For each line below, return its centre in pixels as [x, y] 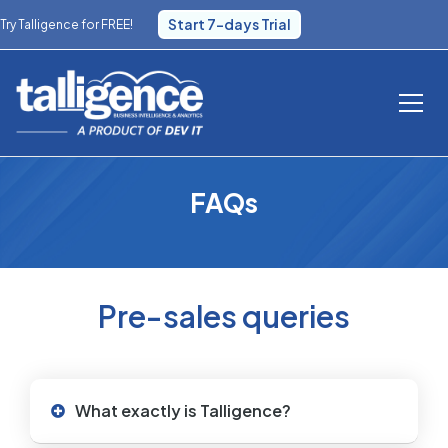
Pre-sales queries [224, 315]
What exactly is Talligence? [183, 410]
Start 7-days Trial [229, 24]
